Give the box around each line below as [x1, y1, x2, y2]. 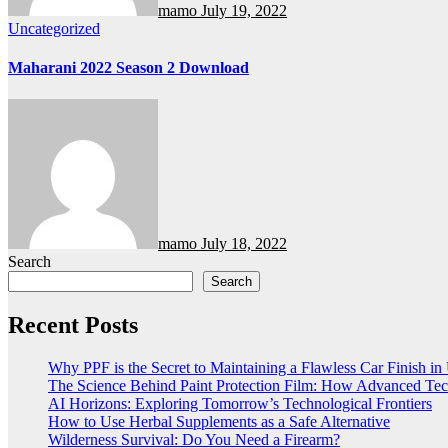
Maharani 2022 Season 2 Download [8, 59, 249, 77]
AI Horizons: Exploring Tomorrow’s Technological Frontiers [48, 394, 432, 412]
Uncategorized [8, 20, 100, 38]
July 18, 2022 [201, 234, 287, 252]
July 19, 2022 [201, 2, 287, 20]
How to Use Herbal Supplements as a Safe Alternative [48, 412, 390, 430]
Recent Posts [8, 311, 138, 338]
